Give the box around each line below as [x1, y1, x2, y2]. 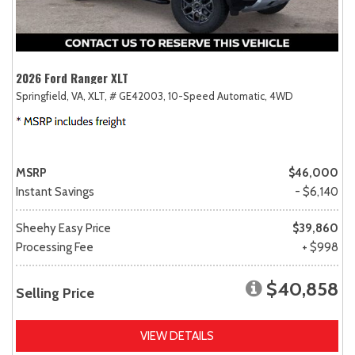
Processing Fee [16, 239, 94, 254]
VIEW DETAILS [140, 328, 214, 343]
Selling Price [16, 284, 94, 302]
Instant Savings [16, 184, 94, 199]
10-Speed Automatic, [168, 89, 267, 102]
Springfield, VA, [16, 89, 86, 102]
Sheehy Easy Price [16, 220, 111, 235]
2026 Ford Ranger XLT [16, 68, 128, 86]
